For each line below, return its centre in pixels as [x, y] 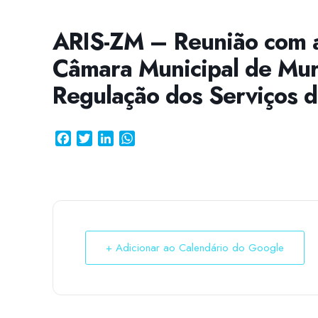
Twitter [108, 138]
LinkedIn [133, 138]
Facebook [95, 138]
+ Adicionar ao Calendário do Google [195, 248]
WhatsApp [160, 138]
